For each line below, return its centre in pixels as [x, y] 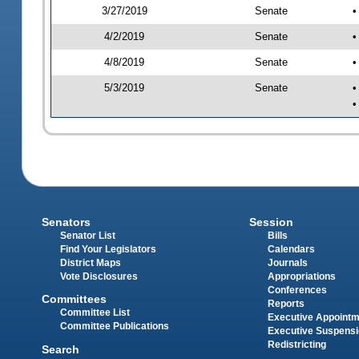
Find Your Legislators [109, 250]
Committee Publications [115, 327]
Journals [287, 263]
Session [271, 222]
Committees [75, 299]
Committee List [95, 313]
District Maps [91, 263]
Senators [67, 222]
